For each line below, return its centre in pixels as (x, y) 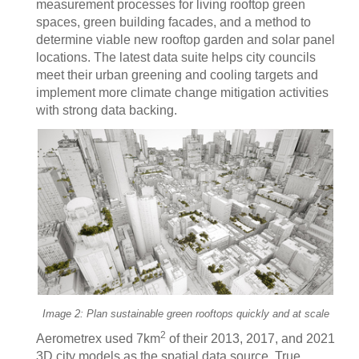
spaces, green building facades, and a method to (173, 22)
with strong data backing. (107, 110)
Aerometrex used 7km (98, 339)
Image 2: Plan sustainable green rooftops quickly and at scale (186, 314)
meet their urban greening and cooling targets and (177, 75)
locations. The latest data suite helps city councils (176, 57)
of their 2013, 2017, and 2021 (250, 339)
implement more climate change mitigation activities (182, 92)
